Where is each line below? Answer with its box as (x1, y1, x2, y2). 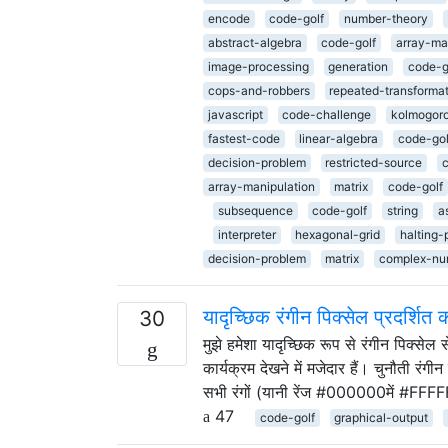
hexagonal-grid (295, 226, 381, 242)
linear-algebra (299, 130, 379, 146)
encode (207, 10, 250, 26)
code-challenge (282, 106, 372, 122)
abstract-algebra (207, 34, 302, 50)
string (386, 202, 418, 218)
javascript (207, 106, 263, 122)
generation (328, 58, 389, 74)
